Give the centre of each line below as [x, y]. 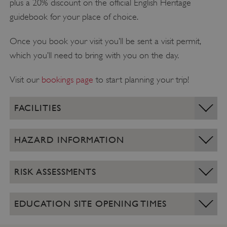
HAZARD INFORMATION [69, 139]
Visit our [25, 79]
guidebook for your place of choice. [74, 16]
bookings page [67, 79]
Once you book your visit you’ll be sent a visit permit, [105, 41]
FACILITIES [37, 107]
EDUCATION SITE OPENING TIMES [90, 203]
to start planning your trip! [142, 79]
